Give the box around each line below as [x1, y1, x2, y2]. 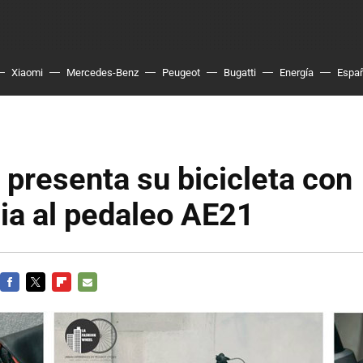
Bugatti [224, 66, 256, 79]
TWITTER [26, 295, 71, 307]
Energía [280, 66, 314, 79]
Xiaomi [11, 66, 43, 79]
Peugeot [162, 66, 200, 79]
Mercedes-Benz [66, 66, 139, 79]
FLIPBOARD [52, 295, 108, 307]
